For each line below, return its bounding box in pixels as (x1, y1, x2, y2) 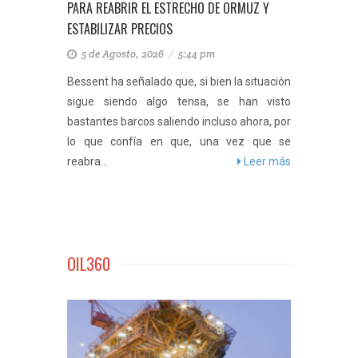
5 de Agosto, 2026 (79, 47, 169, 61)
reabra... (67, 155, 108, 168)
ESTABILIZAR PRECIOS (67, 19, 173, 38)
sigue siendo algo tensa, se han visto (67, 95, 291, 108)
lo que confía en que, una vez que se (67, 135, 291, 148)
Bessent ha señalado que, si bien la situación (67, 75, 291, 88)
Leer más (241, 155, 291, 168)
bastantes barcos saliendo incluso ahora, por (67, 115, 291, 128)
